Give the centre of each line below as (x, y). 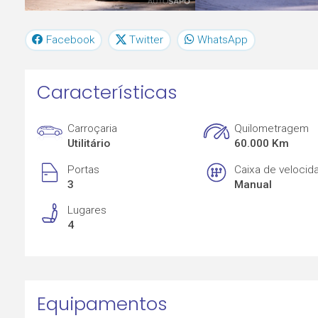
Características (107, 93)
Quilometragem (272, 129)
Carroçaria (93, 129)
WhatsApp (222, 39)
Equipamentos (102, 303)
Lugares (87, 210)
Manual (253, 184)
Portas (84, 169)
